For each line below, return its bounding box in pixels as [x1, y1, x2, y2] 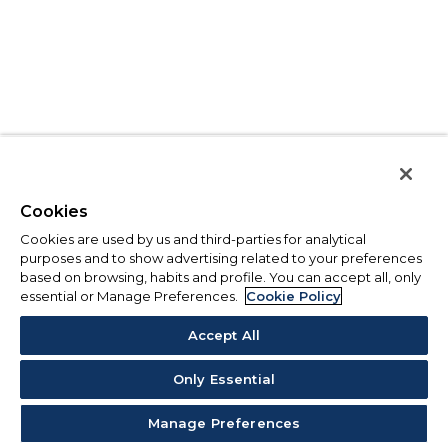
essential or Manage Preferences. [20, 288, 241, 304]
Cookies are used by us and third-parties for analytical [20, 231, 366, 247]
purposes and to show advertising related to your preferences [20, 250, 422, 266]
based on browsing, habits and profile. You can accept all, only [20, 269, 421, 285]
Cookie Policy [246, 288, 341, 304]
